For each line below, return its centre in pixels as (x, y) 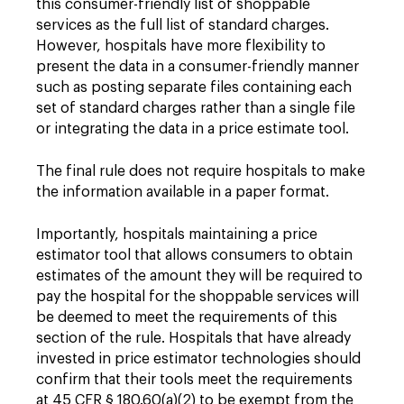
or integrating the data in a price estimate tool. (193, 129)
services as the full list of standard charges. (183, 25)
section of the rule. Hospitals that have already (193, 338)
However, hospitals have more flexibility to (181, 46)
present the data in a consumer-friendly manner (197, 66)
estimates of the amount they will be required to (199, 275)
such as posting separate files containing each (194, 87)
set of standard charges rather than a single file (196, 108)
